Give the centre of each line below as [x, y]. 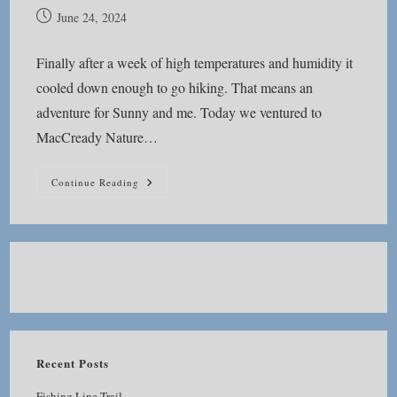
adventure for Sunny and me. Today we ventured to [179, 112]
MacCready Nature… [97, 137]
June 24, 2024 [92, 17]
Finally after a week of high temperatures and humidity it [195, 62]
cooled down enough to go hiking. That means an [175, 87]
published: [62, 35]
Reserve [161, 207]
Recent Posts [73, 363]
